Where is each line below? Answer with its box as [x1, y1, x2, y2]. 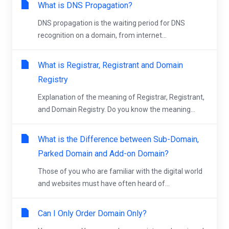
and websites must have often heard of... [38, 179, 170, 188]
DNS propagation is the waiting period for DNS [38, 19, 185, 27]
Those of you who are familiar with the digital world [38, 167, 202, 175]
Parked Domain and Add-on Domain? [38, 149, 169, 158]
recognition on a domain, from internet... [38, 31, 167, 39]
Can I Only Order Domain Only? [38, 209, 147, 218]
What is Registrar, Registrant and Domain [38, 60, 183, 70]
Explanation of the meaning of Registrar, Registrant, [38, 93, 204, 101]
